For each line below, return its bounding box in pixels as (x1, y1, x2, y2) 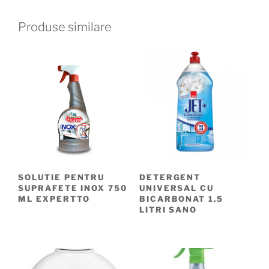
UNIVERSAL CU (139, 183, 214, 193)
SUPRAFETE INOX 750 (18, 183, 128, 193)
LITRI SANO (139, 205, 198, 215)
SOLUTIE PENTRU (18, 172, 105, 183)
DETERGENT (139, 172, 201, 183)
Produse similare (18, 19, 112, 34)
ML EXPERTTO (18, 194, 90, 204)
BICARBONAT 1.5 (139, 194, 224, 204)
